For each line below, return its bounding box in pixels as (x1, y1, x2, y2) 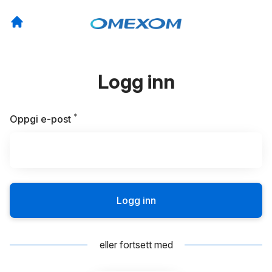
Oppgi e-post (10, 113, 71, 125)
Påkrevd (77, 112, 115, 124)
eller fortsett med (99, 239, 173, 251)
